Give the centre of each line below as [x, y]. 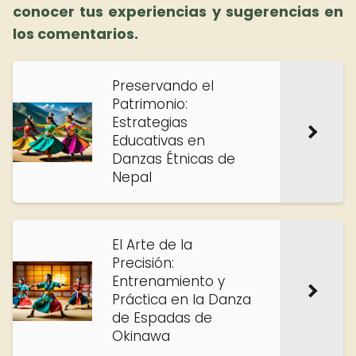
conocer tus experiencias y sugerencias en [178, 12]
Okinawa [141, 336]
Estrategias [150, 122]
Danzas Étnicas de [174, 159]
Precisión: [143, 263]
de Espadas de [162, 318]
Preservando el [163, 86]
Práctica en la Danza [182, 300]
